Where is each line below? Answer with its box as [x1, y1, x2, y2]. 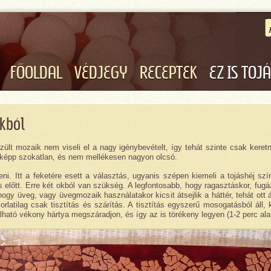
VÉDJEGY [74, 63, 128, 84]
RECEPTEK [140, 63, 197, 84]
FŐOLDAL [10, 63, 62, 84]
